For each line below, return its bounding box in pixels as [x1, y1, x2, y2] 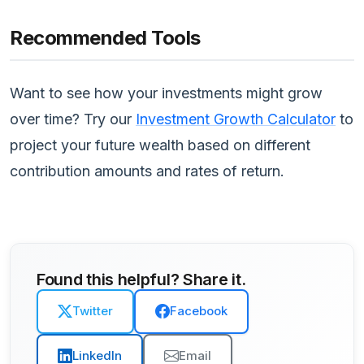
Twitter [72, 303, 113, 318]
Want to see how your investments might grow [10, 84, 323, 102]
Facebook [170, 303, 227, 318]
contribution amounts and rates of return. [10, 162, 284, 180]
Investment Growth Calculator [136, 110, 336, 128]
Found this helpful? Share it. [37, 269, 246, 289]
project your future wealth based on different [10, 136, 310, 154]
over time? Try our [10, 110, 136, 128]
